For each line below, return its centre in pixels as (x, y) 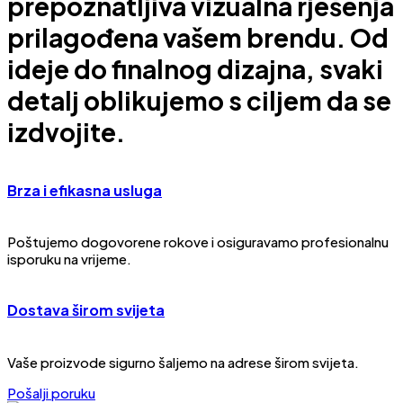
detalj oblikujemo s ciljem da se (199, 100)
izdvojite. (66, 131)
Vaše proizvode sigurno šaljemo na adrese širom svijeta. (183, 362)
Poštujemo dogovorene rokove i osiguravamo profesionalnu (198, 242)
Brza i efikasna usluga (85, 190)
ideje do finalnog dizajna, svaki (195, 68)
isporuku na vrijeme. (69, 259)
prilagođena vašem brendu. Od (198, 37)
